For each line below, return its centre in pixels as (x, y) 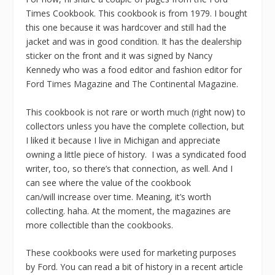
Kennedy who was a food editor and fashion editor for (134, 70)
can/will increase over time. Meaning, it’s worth (119, 196)
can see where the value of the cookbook (109, 182)
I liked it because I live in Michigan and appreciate (123, 140)
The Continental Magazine (184, 84)
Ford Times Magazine (69, 84)
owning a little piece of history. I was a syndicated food (136, 154)
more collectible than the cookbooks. (100, 225)
